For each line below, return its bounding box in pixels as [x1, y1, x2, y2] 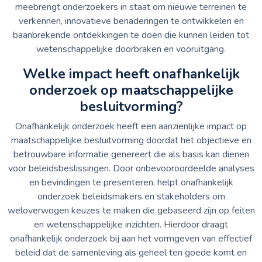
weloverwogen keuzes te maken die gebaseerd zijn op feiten [7, 204, 255, 217]
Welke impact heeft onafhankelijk [22, 64, 240, 83]
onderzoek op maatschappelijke [29, 80, 233, 99]
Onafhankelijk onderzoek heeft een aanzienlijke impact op [15, 119, 247, 133]
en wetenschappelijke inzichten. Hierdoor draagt [34, 218, 228, 231]
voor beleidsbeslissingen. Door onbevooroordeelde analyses [8, 161, 254, 175]
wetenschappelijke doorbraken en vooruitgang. [36, 42, 226, 56]
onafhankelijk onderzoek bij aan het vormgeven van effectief [10, 232, 252, 245]
